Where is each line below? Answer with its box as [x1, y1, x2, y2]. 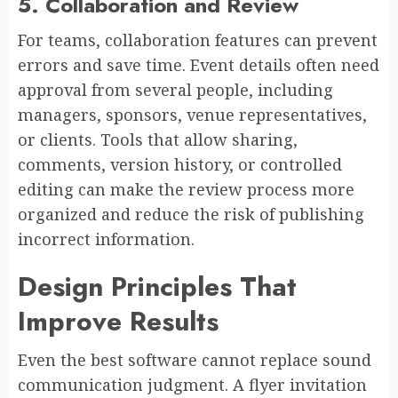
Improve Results [18, 301, 219, 340]
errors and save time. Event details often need [18, 53, 379, 76]
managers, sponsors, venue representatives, [18, 103, 367, 125]
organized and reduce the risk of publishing [18, 203, 364, 225]
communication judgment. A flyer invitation [18, 373, 367, 395]
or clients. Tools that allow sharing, [18, 128, 298, 150]
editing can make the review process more [18, 178, 354, 200]
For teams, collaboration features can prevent [18, 28, 378, 51]
